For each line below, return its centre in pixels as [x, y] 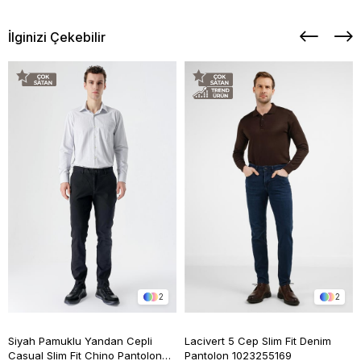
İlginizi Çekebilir [57, 37]
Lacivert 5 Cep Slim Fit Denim [258, 341]
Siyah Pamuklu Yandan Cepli [80, 341]
